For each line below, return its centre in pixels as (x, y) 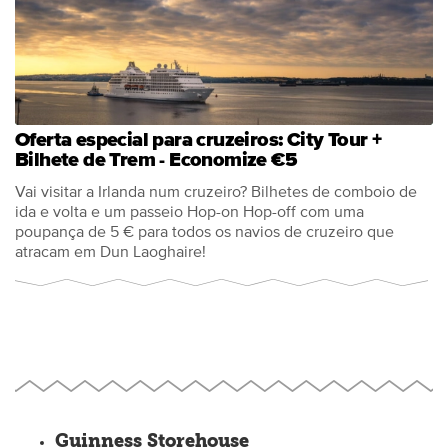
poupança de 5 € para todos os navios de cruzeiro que (204, 232)
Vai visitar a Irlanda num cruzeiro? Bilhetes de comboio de (216, 192)
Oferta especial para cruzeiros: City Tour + (198, 140)
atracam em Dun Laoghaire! (110, 252)
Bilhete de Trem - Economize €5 (156, 160)
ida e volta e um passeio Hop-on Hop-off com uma (189, 212)
